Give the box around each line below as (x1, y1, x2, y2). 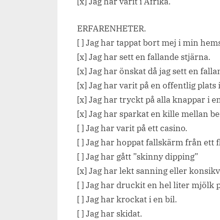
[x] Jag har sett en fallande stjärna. (77, 51, 211, 62)
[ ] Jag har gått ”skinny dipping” (77, 151, 198, 162)
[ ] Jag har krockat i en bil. (77, 193, 177, 205)
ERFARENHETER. (77, 23, 146, 34)
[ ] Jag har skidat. (77, 208, 142, 219)
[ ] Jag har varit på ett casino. (77, 122, 188, 134)
